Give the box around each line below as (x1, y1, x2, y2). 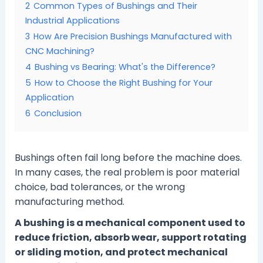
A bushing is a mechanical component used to (14, 216, 245, 230)
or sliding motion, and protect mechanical (14, 245, 228, 259)
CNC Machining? (25, 45, 95, 57)
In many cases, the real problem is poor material (14, 166, 240, 179)
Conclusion (33, 107, 82, 119)
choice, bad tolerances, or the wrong (14, 180, 185, 194)
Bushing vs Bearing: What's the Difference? (34, 61, 215, 73)
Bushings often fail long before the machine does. (14, 151, 242, 164)
